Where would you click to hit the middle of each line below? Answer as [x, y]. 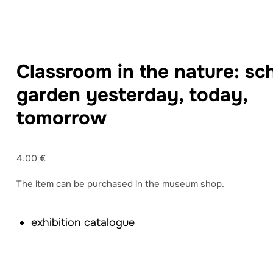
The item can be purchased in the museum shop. [120, 184]
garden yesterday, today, [132, 94]
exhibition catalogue [83, 223]
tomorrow [62, 118]
